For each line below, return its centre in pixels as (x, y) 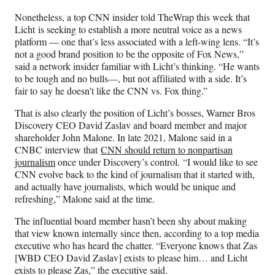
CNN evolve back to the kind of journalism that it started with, (135, 174)
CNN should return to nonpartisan (167, 149)
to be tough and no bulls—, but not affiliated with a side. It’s (131, 78)
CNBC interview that (58, 149)
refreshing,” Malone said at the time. (85, 198)
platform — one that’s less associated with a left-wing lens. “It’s (137, 41)
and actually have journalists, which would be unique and (125, 186)
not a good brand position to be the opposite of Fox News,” (129, 53)
